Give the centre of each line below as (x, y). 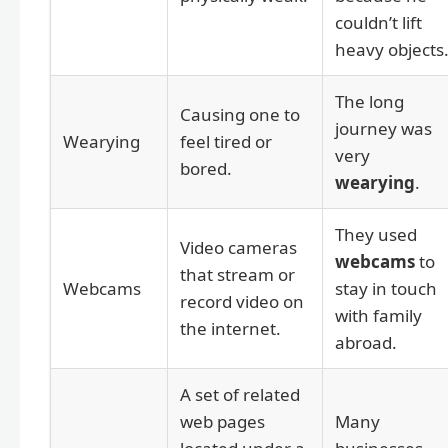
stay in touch (386, 289)
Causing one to (240, 115)
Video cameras (238, 248)
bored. (206, 169)
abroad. (366, 343)
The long (369, 102)
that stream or (237, 275)
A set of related (240, 395)
